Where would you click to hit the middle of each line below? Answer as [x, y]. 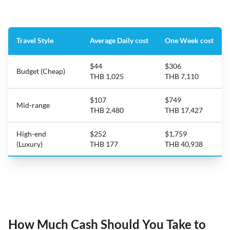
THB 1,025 [107, 76]
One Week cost [189, 40]
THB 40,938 [184, 144]
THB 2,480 [107, 110]
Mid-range [33, 105]
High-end [31, 134]
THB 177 [104, 144]
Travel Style [35, 40]
